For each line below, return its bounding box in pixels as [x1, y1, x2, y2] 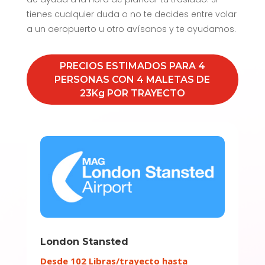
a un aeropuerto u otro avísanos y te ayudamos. [26, 22, 236, 35]
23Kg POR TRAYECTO [79, 87, 185, 99]
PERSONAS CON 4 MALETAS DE [54, 73, 211, 85]
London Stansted [40, 236, 128, 248]
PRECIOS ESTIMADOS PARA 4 [59, 60, 205, 72]
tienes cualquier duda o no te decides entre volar [26, 8, 237, 20]
